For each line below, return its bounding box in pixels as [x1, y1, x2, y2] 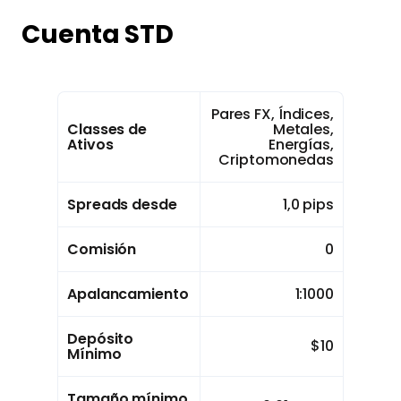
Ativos [67, 134, 114, 156]
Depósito [67, 328, 134, 350]
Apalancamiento [67, 284, 189, 305]
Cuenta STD [21, 17, 174, 53]
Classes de [67, 119, 148, 141]
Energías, [268, 134, 334, 156]
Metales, [272, 119, 334, 141]
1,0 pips [282, 194, 334, 216]
